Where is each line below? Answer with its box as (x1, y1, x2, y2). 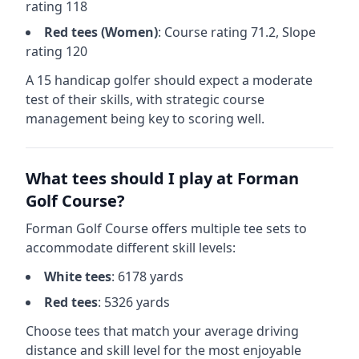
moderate (252, 71, 313, 89)
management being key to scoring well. (26, 110, 264, 127)
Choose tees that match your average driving (26, 322, 299, 340)
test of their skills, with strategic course (26, 91, 264, 108)
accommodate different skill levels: (26, 239, 236, 256)
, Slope (276, 23, 316, 41)
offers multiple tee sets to (148, 220, 307, 237)
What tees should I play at (26, 167, 237, 189)
